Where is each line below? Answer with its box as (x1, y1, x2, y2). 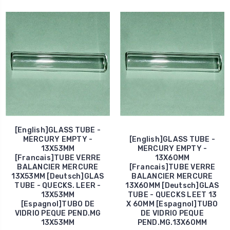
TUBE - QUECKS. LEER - (14, 181, 101, 190)
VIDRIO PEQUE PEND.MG (14, 208, 101, 218)
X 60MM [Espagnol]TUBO (126, 199, 218, 208)
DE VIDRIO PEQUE (141, 208, 204, 218)
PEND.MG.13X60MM (137, 218, 207, 227)
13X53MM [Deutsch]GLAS (11, 171, 104, 181)
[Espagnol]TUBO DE (21, 199, 95, 208)
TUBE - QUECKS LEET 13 (127, 190, 217, 199)
